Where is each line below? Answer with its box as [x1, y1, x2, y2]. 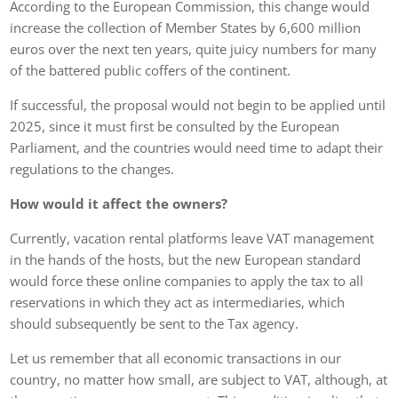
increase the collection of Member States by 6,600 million [10, 18, 362, 36]
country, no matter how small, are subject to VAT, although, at [10, 370, 388, 388]
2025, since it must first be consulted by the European [10, 116, 340, 135]
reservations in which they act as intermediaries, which [10, 292, 346, 311]
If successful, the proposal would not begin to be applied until [10, 95, 386, 114]
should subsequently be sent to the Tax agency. [10, 314, 299, 332]
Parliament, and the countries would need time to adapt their [10, 138, 384, 156]
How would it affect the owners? [10, 194, 228, 212]
